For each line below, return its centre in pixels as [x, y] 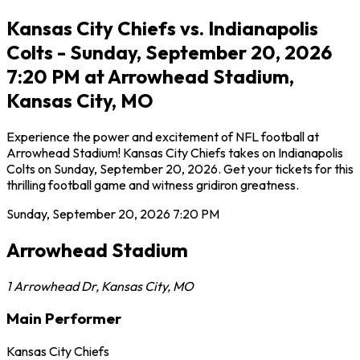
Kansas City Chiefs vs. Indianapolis [162, 28]
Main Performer [64, 319]
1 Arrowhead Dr [51, 286]
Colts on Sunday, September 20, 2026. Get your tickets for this [180, 168]
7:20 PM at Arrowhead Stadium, [150, 76]
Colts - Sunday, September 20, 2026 [169, 52]
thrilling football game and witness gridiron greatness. [153, 184]
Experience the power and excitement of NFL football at [163, 136]
